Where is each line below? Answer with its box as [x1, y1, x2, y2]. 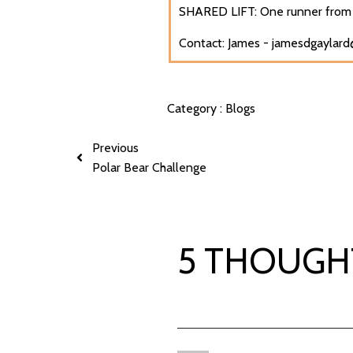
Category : [166, 100, 222, 116]
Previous [92, 139, 139, 155]
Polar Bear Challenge [92, 159, 206, 175]
